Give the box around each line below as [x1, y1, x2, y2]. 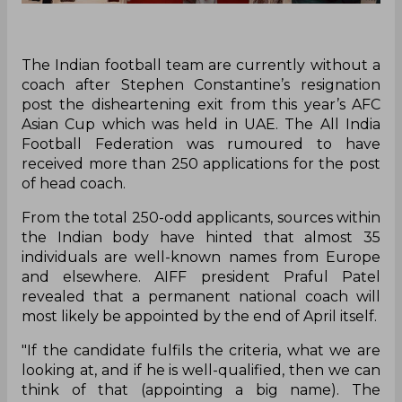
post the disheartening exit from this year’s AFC [22, 95, 380, 113]
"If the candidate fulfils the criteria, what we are [22, 341, 380, 359]
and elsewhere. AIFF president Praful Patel [22, 267, 380, 285]
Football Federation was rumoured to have [22, 135, 380, 153]
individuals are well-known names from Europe [22, 248, 380, 266]
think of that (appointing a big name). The [22, 380, 380, 398]
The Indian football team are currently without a [22, 56, 380, 74]
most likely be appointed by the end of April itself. [22, 307, 377, 325]
